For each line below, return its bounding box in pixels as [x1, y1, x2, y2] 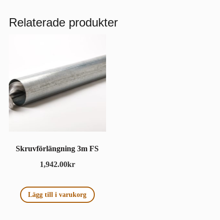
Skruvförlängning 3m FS [16, 144, 99, 153]
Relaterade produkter [9, 15, 118, 29]
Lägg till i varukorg [28, 191, 87, 199]
